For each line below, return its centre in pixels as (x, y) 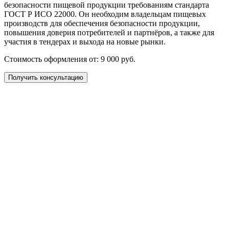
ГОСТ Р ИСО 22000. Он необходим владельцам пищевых (105, 14)
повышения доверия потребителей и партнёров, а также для (109, 32)
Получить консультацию (46, 77)
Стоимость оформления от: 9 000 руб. (70, 59)
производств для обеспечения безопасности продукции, (102, 23)
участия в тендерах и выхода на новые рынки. (85, 41)
